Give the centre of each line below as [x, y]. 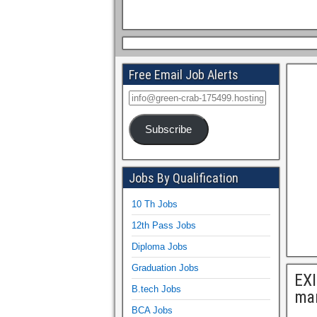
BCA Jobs [152, 310]
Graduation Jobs [165, 267]
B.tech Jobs [156, 289]
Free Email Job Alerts [184, 75]
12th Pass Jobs [164, 225]
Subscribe [169, 129]
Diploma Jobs [160, 246]
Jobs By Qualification [184, 178]
